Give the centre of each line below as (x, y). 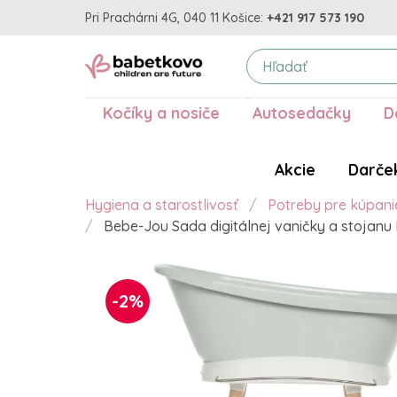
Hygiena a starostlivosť (162, 205)
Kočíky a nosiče (161, 113)
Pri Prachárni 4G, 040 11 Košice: (174, 17)
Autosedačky (301, 113)
